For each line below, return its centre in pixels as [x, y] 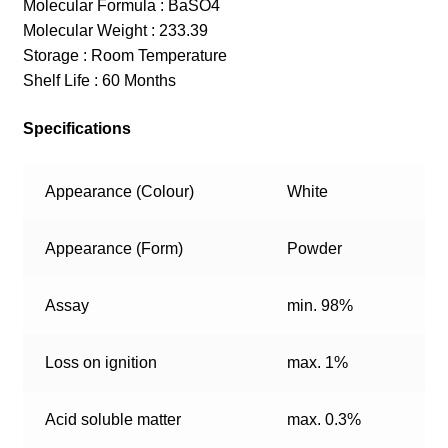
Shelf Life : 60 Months [99, 81]
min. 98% [320, 306]
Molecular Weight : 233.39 [115, 31]
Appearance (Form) [114, 249]
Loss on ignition [101, 363]
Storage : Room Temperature [124, 56]
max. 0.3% [324, 420]
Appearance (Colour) [120, 192]
